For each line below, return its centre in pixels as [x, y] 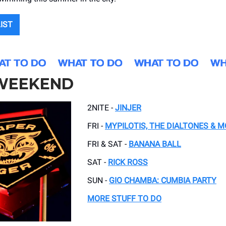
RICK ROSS [128, 162]
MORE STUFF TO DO [124, 199]
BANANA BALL [155, 144]
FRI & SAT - [108, 144]
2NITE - [101, 108]
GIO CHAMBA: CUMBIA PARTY [163, 181]
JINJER [128, 108]
